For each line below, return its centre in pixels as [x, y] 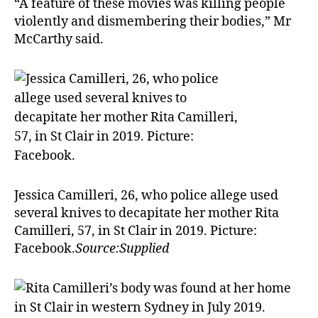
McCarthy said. [59, 39]
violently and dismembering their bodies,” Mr [153, 21]
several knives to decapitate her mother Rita [147, 213]
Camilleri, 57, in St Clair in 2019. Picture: [136, 231]
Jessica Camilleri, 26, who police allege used [146, 195]
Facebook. [45, 248]
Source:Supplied [122, 248]
